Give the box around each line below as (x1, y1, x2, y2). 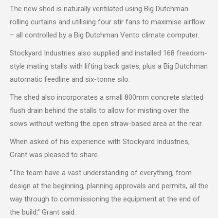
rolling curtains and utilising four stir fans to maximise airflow (10, 17, 205, 26)
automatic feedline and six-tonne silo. (10, 74, 130, 84)
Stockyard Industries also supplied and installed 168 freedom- (10, 48, 207, 57)
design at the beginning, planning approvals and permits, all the (10, 181, 208, 190)
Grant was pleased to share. (10, 150, 99, 159)
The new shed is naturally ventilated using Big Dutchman (10, 4, 188, 13)
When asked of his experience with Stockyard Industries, (10, 137, 190, 146)
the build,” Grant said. (10, 207, 76, 217)
